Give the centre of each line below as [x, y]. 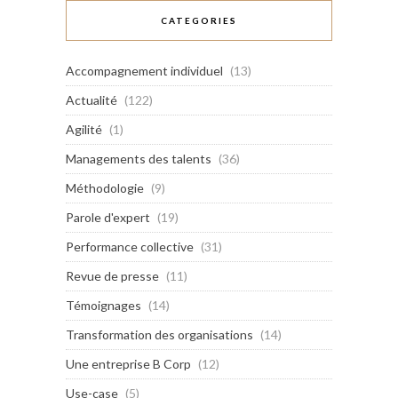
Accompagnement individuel [144, 70]
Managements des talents [139, 158]
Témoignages [103, 305]
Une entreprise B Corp [128, 363]
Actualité [92, 99]
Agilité [84, 129]
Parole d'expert [108, 217]
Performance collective [130, 246]
